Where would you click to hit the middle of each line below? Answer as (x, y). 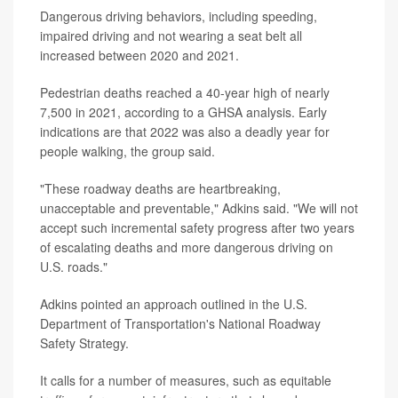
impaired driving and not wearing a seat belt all (171, 36)
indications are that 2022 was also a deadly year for (185, 132)
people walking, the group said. (127, 151)
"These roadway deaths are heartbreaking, (160, 189)
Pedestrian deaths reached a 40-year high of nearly (185, 93)
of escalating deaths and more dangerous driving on (187, 247)
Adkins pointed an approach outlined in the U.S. (174, 304)
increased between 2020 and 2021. (139, 56)
